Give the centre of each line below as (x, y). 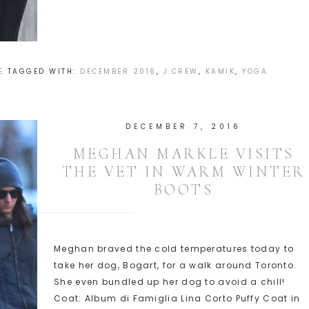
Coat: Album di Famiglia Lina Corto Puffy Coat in (177, 298)
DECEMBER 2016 (118, 71)
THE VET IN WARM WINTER (183, 172)
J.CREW (181, 71)
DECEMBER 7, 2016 (183, 127)
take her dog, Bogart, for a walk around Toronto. (176, 265)
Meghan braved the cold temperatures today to (174, 249)
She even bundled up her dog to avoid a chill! (170, 282)
